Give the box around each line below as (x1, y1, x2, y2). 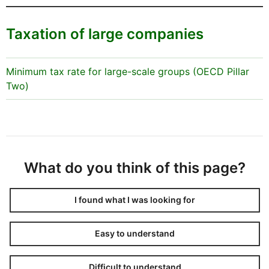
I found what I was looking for (74, 195, 195, 205)
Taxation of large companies (6, 25, 204, 43)
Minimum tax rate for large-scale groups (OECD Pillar (6, 65, 249, 77)
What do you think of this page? (24, 159, 246, 177)
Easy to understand (95, 228, 175, 239)
